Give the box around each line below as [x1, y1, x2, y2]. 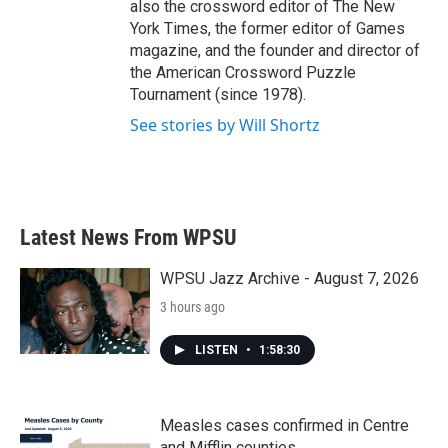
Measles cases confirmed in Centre [160, 416, 409, 436]
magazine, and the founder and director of [130, 41, 420, 61]
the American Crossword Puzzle [130, 63, 356, 83]
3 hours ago [160, 299, 225, 316]
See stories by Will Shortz [130, 114, 320, 137]
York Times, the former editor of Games [130, 19, 405, 39]
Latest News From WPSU [20, 225, 237, 251]
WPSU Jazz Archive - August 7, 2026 [160, 269, 419, 289]
